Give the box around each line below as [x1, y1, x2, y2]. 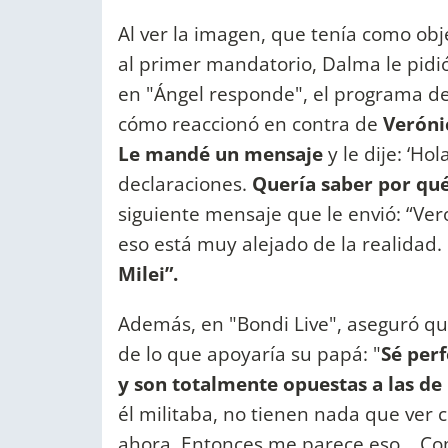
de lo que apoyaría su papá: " [118, 339, 381, 367]
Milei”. [118, 260, 178, 288]
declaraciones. [118, 170, 247, 198]
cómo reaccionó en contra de [118, 110, 383, 138]
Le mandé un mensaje [118, 140, 323, 168]
